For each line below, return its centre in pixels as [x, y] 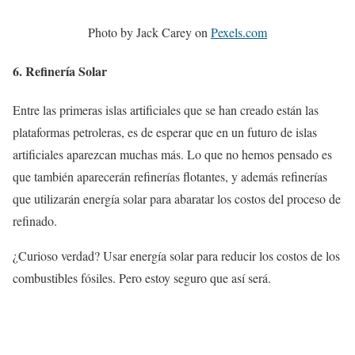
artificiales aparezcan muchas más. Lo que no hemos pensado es [172, 155]
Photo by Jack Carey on [149, 32]
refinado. [35, 221]
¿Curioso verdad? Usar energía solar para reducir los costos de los [176, 256]
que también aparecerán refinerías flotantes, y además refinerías [170, 177]
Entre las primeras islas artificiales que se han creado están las [166, 110]
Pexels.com [239, 32]
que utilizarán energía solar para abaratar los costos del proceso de [177, 199]
